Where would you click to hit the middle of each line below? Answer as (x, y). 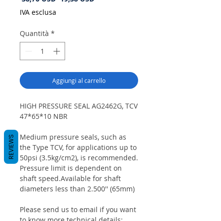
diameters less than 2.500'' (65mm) (77, 189)
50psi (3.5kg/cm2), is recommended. (79, 158)
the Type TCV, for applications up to (78, 147)
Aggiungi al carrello (79, 81)
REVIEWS (11, 147)
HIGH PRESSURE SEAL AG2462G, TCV (79, 106)
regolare (71, 8)
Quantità (34, 34)
